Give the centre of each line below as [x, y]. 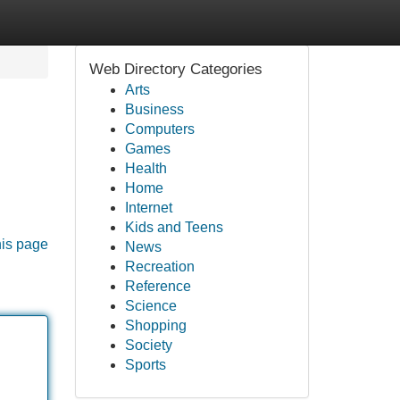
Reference [158, 286]
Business [154, 109]
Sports [145, 365]
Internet [148, 208]
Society [148, 345]
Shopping [155, 325]
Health [146, 168]
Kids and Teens [174, 227]
